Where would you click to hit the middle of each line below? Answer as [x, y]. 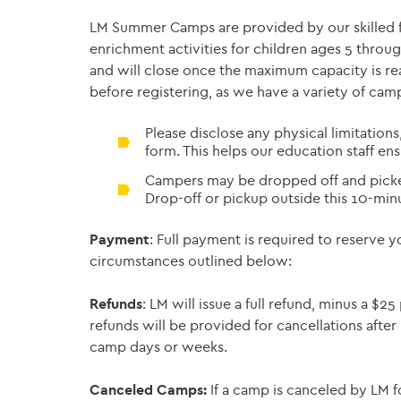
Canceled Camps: [148, 389]
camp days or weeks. [158, 346]
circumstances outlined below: [191, 260]
